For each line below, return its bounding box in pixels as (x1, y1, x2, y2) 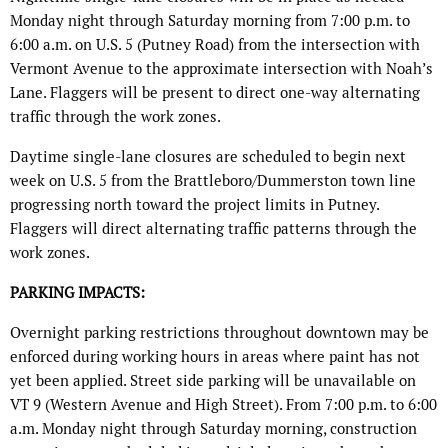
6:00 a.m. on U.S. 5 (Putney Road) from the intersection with (10, 35, 420, 55)
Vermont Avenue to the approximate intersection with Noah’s (10, 59, 433, 79)
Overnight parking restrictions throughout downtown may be (10, 323, 429, 343)
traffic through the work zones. (10, 107, 221, 127)
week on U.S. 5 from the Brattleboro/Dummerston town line (10, 171, 416, 191)
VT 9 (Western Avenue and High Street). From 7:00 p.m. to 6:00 (10, 395, 437, 415)
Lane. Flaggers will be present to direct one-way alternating (10, 83, 420, 103)
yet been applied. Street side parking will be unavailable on (10, 371, 416, 391)
